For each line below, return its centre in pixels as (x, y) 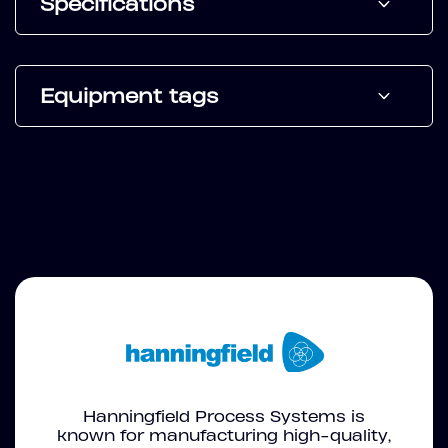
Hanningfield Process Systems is (224, 416)
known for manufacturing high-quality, (224, 435)
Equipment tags (129, 96)
